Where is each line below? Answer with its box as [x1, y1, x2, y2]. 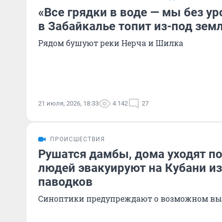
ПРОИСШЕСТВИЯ [50, 136, 105, 143]
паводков [38, 175, 93, 189]
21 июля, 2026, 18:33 [38, 100, 99, 107]
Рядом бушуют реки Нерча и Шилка [38, 38, 183, 48]
